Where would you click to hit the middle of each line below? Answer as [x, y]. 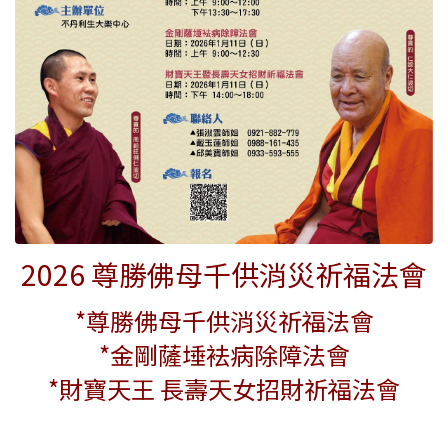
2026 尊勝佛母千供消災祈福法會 [224, 274]
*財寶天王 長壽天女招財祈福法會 [224, 389]
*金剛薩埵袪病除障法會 [224, 355]
